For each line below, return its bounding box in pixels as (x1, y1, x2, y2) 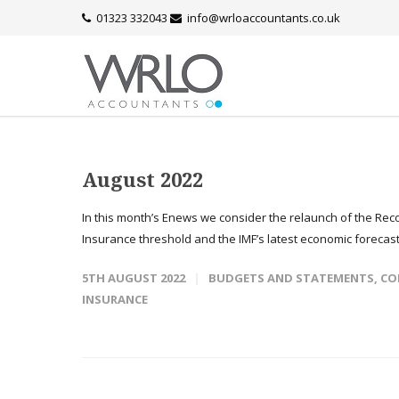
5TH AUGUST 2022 (82, 270, 185, 286)
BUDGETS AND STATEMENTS (208, 270, 374, 286)
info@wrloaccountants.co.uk (187, 10, 340, 26)
